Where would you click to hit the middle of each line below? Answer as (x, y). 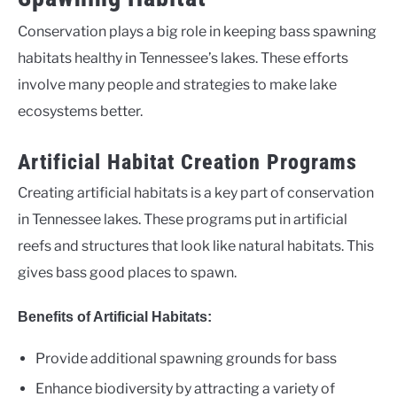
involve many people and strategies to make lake (177, 84)
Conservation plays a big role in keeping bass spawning (197, 31)
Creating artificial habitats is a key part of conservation (196, 192)
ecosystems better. (80, 111)
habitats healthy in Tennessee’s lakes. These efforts (183, 58)
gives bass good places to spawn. (127, 272)
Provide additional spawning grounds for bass (186, 358)
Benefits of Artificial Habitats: (115, 316)
